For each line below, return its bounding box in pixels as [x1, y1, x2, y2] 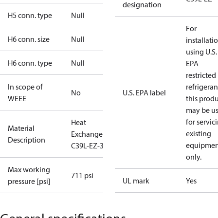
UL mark [123, 176, 149, 185]
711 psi [71, 170, 93, 180]
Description [8, 135, 45, 145]
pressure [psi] [8, 176, 51, 186]
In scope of [8, 82, 43, 91]
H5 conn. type [8, 10, 52, 20]
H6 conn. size [8, 34, 50, 44]
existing [186, 128, 211, 138]
